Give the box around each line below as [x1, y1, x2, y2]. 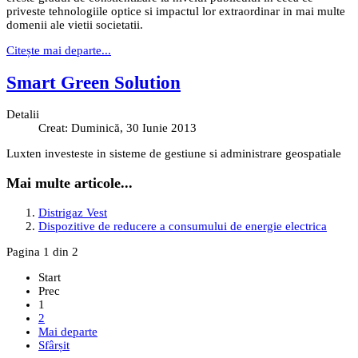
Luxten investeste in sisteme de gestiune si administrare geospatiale [6, 147, 341, 161]
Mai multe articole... [6, 174, 133, 191]
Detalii [6, 108, 39, 121]
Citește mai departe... [6, 44, 111, 58]
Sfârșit [38, 338, 70, 352]
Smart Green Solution [6, 72, 181, 93]
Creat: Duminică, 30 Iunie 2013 [38, 121, 197, 135]
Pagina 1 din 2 [6, 245, 78, 258]
